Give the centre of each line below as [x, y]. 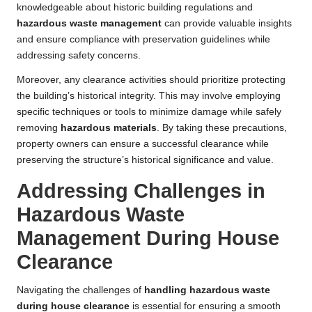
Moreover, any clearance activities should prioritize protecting [151, 80]
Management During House [148, 239]
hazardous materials [109, 128]
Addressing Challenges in [141, 191]
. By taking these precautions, [222, 128]
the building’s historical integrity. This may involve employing [149, 96]
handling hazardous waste [207, 290]
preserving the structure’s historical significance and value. [145, 160]
